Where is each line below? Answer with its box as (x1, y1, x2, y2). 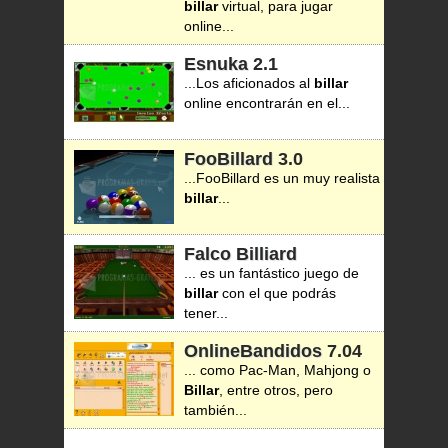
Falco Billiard (184, 244, 297, 264)
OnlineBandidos (184, 341, 322, 361)
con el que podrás (218, 285, 336, 301)
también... (184, 402, 247, 418)
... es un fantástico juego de (184, 265, 359, 281)
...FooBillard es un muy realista (184, 170, 380, 186)
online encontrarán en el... (184, 95, 350, 111)
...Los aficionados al (184, 75, 314, 91)
